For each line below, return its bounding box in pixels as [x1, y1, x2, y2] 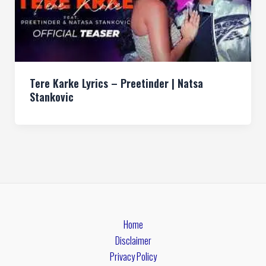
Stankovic [29, 88, 74, 105]
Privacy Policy [109, 249, 157, 264]
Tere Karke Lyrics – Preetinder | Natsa [29, 75, 203, 91]
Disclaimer [115, 233, 151, 248]
